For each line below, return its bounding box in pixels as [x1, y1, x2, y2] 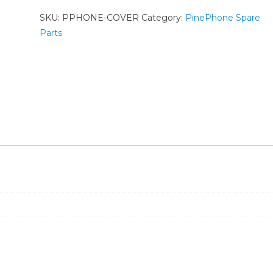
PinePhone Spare [185, 12, 260, 23]
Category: [141, 12, 185, 23]
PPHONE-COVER [62, 12, 139, 23]
